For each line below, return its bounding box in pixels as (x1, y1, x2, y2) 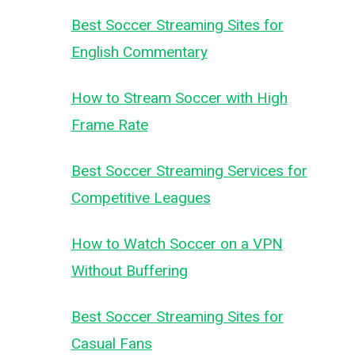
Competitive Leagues (71, 189, 211, 207)
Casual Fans (71, 334, 152, 353)
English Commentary (71, 43, 208, 61)
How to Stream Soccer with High (71, 89, 288, 107)
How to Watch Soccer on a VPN (71, 235, 283, 253)
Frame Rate (71, 116, 148, 134)
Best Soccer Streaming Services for (71, 162, 307, 180)
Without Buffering (71, 261, 188, 280)
